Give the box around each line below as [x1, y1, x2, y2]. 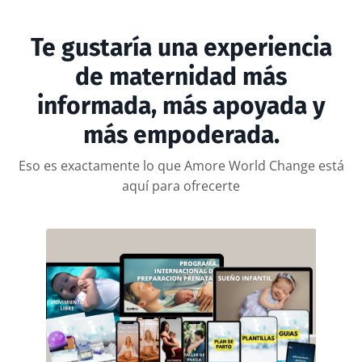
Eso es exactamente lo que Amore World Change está [18, 157, 344, 175]
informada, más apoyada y [36, 91, 326, 120]
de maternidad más [75, 62, 287, 91]
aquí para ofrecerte [122, 177, 240, 195]
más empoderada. [82, 120, 280, 149]
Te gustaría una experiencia [30, 33, 332, 62]
